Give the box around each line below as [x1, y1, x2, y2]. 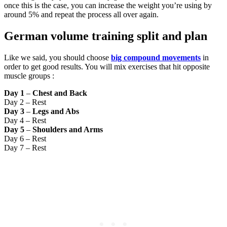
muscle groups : [4, 71, 54, 81]
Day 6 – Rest [4, 134, 46, 143]
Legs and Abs [32, 107, 79, 116]
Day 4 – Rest [4, 116, 46, 125]
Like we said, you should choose [4, 53, 111, 62]
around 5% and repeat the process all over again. [4, 10, 159, 19]
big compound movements [111, 53, 201, 62]
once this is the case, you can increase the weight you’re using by [4, 1, 212, 10]
